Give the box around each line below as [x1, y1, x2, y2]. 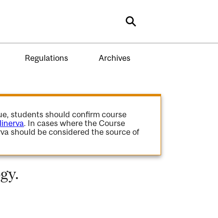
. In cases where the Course [24, 118, 126, 128]
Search [130, 18, 165, 32]
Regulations [24, 53, 68, 63]
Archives [98, 53, 130, 63]
